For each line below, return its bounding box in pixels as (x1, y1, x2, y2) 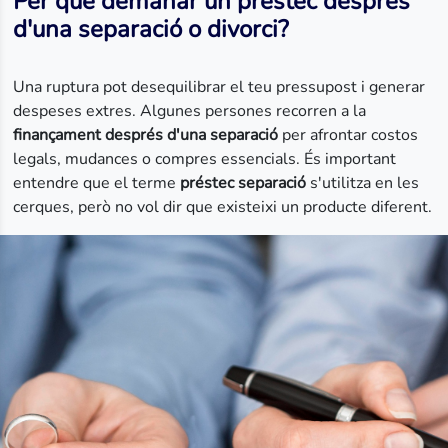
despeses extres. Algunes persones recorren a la (13, 100, 367, 122)
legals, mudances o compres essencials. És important (13, 148, 397, 170)
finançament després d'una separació (13, 124, 279, 146)
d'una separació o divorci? (13, 13, 290, 45)
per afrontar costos (278, 124, 419, 146)
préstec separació (180, 172, 307, 194)
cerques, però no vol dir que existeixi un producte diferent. (13, 196, 433, 218)
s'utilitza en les (306, 172, 420, 194)
